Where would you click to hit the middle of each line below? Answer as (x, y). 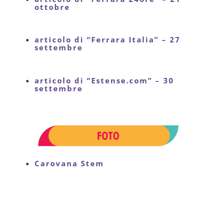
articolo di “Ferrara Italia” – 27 (108, 40)
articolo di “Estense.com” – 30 (104, 80)
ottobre (52, 7)
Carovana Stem (69, 164)
